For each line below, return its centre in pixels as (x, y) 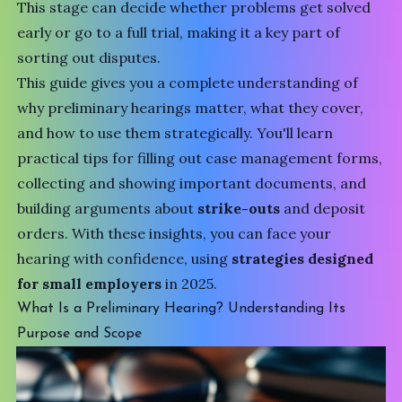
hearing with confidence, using (125, 258)
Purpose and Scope (80, 334)
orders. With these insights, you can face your (175, 233)
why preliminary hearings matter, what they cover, (191, 108)
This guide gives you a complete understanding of (188, 83)
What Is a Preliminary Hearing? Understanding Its (182, 309)
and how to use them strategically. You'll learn (175, 133)
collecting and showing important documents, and (192, 183)
